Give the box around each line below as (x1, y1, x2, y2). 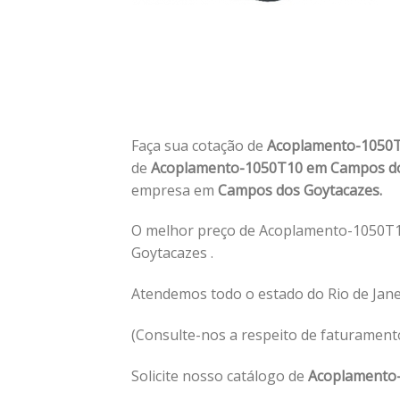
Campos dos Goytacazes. (214, 179, 382, 200)
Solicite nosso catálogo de (131, 365, 308, 386)
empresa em (131, 179, 214, 200)
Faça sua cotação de (131, 135, 267, 155)
